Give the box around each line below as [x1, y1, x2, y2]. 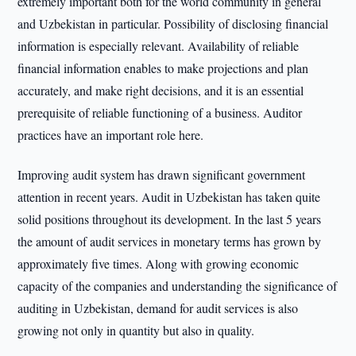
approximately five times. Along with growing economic [17, 255, 300, 272]
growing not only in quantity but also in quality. [17, 322, 255, 339]
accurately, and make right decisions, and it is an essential [17, 82, 304, 99]
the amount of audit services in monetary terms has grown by [17, 233, 322, 250]
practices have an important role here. [17, 126, 204, 143]
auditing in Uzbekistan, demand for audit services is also [17, 300, 299, 316]
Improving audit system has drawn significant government [17, 166, 306, 183]
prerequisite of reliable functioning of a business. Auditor [17, 104, 303, 121]
